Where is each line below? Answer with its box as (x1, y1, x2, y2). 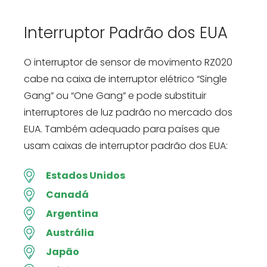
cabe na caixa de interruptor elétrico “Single (24, 72, 227, 86)
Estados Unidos (45, 168, 125, 182)
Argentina (45, 206, 98, 221)
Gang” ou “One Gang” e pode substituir (24, 88, 206, 103)
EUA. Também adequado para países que (24, 122, 220, 136)
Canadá (45, 187, 89, 201)
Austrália (45, 225, 94, 240)
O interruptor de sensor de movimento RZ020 (24, 55, 232, 69)
